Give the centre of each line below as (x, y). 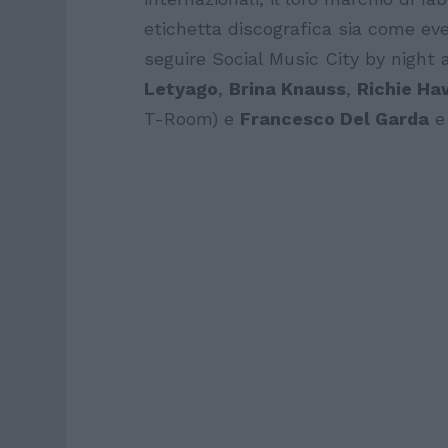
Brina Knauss (287, 88)
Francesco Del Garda (334, 118)
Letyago (181, 88)
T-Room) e (192, 118)
